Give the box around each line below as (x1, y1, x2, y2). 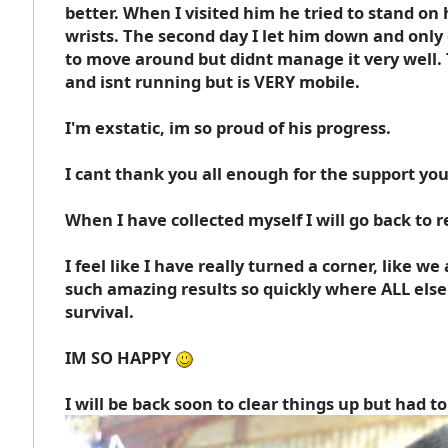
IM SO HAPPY (64, 345, 175, 369)
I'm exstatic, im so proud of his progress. (64, 115, 391, 139)
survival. (64, 299, 134, 323)
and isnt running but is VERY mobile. (64, 69, 360, 93)
